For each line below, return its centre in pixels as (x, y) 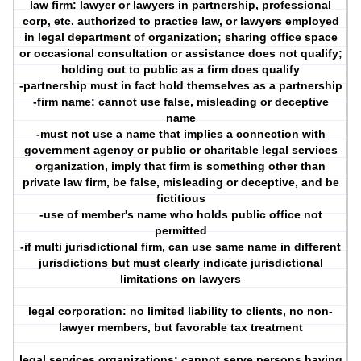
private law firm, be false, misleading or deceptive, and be (180, 183)
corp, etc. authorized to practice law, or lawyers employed (180, 21)
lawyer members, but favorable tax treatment (180, 328)
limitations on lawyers (181, 279)
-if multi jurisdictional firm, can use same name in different (181, 247)
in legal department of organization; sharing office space (180, 37)
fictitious (180, 199)
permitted (180, 231)
